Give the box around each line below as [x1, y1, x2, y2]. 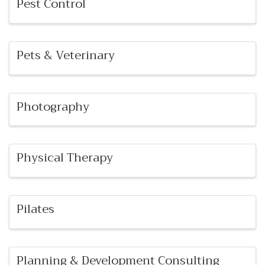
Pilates [17, 199, 54, 220]
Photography [17, 96, 89, 117]
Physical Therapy [17, 147, 113, 169]
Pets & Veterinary [17, 44, 115, 66]
